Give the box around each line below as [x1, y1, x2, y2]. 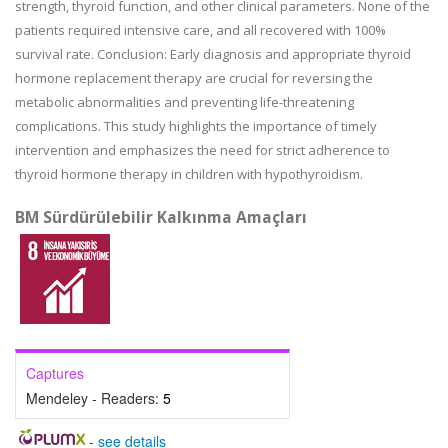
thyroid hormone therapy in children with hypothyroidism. [15, 165, 363, 183]
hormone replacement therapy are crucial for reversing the [15, 69, 373, 87]
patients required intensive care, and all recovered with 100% [15, 21, 386, 39]
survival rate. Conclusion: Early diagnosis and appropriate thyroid [15, 45, 411, 63]
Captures [26, 363, 84, 383]
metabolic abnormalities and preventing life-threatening [15, 93, 354, 111]
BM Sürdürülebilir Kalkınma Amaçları [15, 206, 307, 228]
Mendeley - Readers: [26, 388, 163, 408]
